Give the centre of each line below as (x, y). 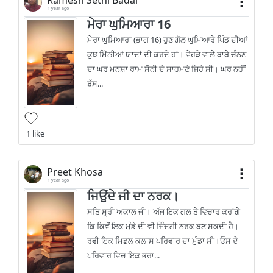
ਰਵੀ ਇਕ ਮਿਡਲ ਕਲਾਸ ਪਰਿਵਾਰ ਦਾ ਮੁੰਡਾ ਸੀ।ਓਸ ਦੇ (163, 241)
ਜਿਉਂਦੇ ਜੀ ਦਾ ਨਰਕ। (133, 196)
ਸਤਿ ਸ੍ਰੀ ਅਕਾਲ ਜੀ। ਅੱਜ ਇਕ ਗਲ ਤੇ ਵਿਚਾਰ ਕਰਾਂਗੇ (164, 211)
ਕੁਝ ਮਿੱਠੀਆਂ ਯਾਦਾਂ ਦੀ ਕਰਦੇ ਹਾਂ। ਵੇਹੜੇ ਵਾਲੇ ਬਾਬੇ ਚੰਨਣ (167, 54)
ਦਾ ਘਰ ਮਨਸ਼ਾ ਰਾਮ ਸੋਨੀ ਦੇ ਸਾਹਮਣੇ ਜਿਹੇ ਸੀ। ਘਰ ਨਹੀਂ (167, 69)
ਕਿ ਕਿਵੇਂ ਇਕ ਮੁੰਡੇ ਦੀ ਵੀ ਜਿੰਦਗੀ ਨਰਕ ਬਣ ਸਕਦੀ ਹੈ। (163, 226)
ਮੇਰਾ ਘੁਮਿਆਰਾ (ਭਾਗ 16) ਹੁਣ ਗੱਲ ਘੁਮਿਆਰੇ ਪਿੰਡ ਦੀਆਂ (168, 40)
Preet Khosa (75, 172)
